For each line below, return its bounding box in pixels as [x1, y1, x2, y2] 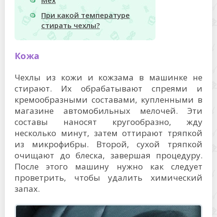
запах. [15, 183, 40, 194]
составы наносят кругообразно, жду [15, 116, 202, 127]
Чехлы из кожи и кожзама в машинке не [15, 72, 202, 83]
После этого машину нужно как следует [15, 161, 202, 172]
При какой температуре [41, 10, 130, 20]
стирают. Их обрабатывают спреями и [15, 83, 202, 94]
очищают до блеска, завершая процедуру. [15, 150, 202, 161]
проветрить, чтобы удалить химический [15, 172, 202, 183]
